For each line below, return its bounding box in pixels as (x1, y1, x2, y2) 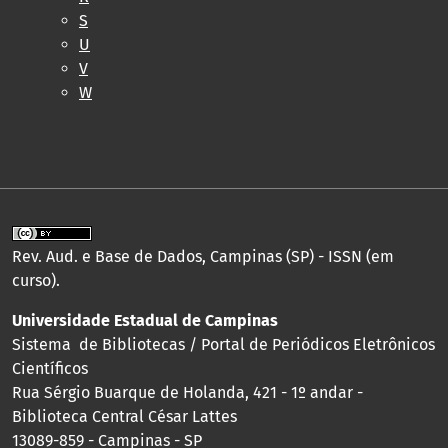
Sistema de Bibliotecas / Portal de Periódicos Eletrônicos (12, 334, 435, 354)
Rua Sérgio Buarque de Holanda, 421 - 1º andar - (12, 382, 363, 402)
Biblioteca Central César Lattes (12, 406, 237, 426)
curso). (12, 270, 60, 290)
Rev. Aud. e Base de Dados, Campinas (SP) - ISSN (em (12, 246, 394, 266)
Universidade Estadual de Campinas (12, 310, 278, 330)
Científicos (12, 358, 88, 378)
